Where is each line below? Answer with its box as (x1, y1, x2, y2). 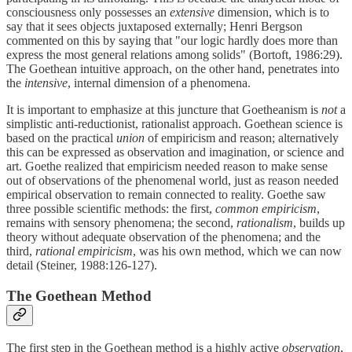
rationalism (236, 216, 293, 230)
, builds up (293, 216, 345, 230)
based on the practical (6, 131, 116, 145)
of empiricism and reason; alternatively (145, 131, 339, 145)
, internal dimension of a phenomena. (68, 76, 251, 90)
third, (6, 244, 35, 258)
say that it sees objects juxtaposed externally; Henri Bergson (6, 20, 302, 34)
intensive (24, 76, 68, 90)
